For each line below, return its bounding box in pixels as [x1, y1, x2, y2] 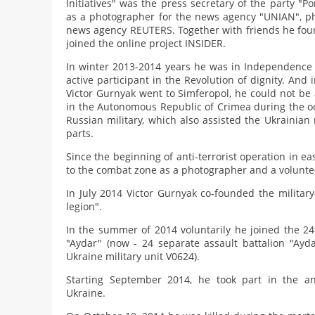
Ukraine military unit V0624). [66, 250, 200, 263]
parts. [66, 127, 94, 140]
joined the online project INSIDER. [66, 37, 226, 50]
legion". [66, 200, 102, 213]
